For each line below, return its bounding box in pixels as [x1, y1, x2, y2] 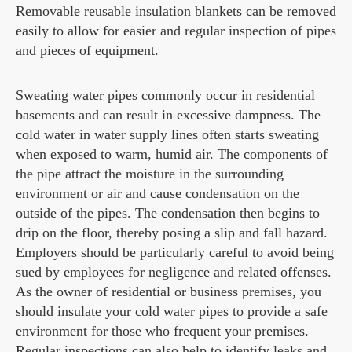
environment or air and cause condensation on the [16, 185, 299, 201]
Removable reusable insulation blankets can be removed [16, 3, 336, 19]
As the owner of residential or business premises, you [16, 284, 321, 299]
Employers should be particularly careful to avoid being [16, 244, 334, 260]
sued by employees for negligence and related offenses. [16, 264, 332, 280]
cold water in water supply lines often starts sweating [16, 126, 319, 142]
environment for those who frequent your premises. [16, 323, 309, 339]
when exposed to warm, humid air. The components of [16, 146, 328, 162]
